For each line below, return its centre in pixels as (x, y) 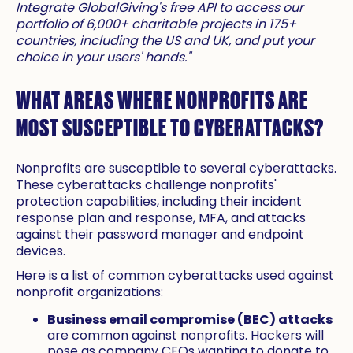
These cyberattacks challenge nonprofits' (146, 185)
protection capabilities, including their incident (159, 202)
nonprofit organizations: (89, 292)
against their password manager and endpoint (160, 235)
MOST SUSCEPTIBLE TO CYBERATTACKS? (170, 126)
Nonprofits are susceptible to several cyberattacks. (176, 169)
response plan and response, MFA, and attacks (161, 218)
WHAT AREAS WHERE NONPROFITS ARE (162, 99)
